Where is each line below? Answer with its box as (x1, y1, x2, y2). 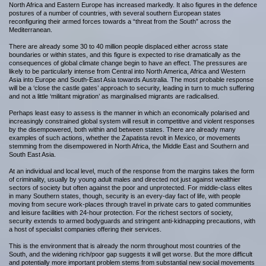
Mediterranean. (9, 26, 52, 33)
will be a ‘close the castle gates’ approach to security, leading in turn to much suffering (9, 84, 254, 91)
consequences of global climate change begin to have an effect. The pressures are (9, 59, 247, 66)
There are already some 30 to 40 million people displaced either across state (9, 43, 228, 50)
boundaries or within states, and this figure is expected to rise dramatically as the (9, 51, 240, 58)
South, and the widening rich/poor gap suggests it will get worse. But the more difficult (9, 251, 252, 258)
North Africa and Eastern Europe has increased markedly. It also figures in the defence (9, 1, 257, 8)
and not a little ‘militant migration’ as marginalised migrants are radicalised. (9, 93, 219, 100)
